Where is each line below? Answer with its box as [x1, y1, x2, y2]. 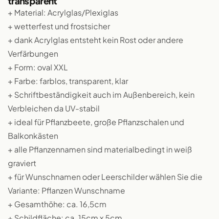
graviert [8, 158, 36, 168]
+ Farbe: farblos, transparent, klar [8, 76, 128, 86]
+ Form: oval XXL [8, 62, 68, 72]
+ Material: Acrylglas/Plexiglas [8, 7, 118, 18]
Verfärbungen [8, 48, 58, 59]
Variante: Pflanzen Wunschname [8, 185, 125, 196]
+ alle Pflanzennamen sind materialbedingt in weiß [8, 144, 192, 154]
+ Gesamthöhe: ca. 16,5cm [8, 199, 107, 209]
